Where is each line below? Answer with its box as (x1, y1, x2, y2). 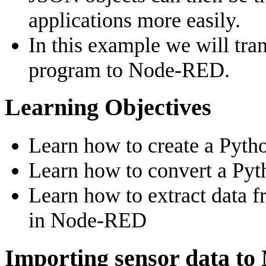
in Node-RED (28, 208, 147, 233)
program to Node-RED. (28, 58, 230, 82)
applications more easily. (28, 8, 240, 32)
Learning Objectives (5, 94, 211, 121)
